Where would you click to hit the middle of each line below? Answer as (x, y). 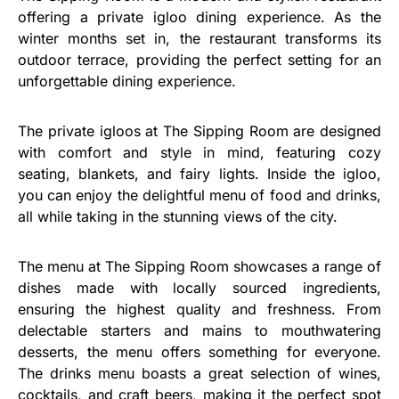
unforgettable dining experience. (127, 81)
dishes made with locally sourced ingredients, (199, 287)
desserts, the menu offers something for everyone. (199, 351)
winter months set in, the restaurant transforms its (199, 38)
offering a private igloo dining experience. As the (199, 16)
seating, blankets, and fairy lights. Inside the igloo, (199, 173)
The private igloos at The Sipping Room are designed (199, 130)
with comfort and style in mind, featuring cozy (199, 152)
